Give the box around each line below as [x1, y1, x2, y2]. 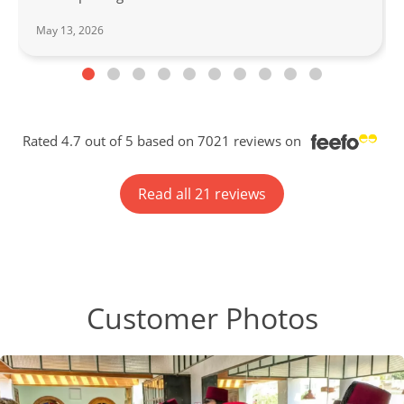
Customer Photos [86, 298, 318, 337]
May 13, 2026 [36, 22, 104, 38]
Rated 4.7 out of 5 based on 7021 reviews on [22, 131, 305, 150]
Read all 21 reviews [138, 183, 266, 204]
